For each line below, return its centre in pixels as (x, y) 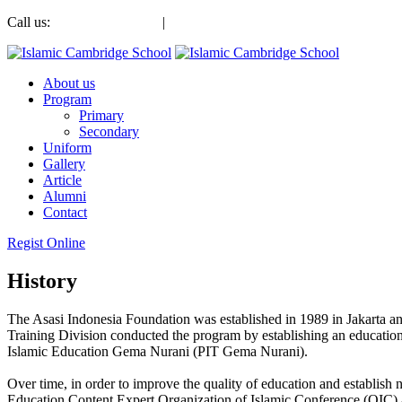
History (42, 280)
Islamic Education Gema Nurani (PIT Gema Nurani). (157, 351)
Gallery (64, 164)
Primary (101, 115)
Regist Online (46, 243)
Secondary (109, 131)
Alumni (65, 196)
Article (62, 180)
